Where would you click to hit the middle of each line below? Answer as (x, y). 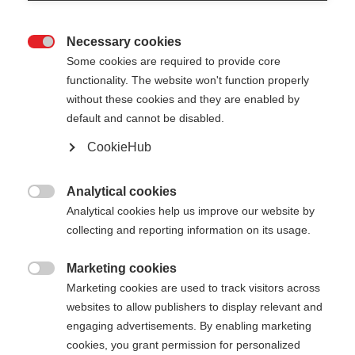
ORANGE (61, 187)
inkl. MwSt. (39, 296)
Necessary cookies (124, 42)
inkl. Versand (96, 296)
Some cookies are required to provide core (174, 61)
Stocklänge (49, 338)
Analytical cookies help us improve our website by (191, 211)
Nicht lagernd (303, 155)
